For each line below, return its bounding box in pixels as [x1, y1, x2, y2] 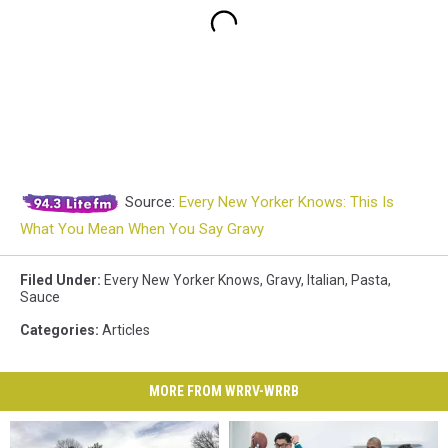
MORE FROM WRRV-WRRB [149, 382, 299, 399]
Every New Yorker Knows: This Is [179, 192, 394, 211]
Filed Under [20, 271, 97, 288]
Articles [102, 321, 150, 338]
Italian [307, 271, 345, 288]
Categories [20, 321, 95, 338]
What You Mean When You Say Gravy [20, 219, 264, 238]
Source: [121, 192, 179, 211]
